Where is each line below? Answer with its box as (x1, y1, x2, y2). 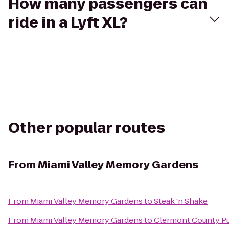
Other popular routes (8, 118, 165, 138)
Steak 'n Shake (154, 196, 208, 207)
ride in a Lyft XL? (8, 13, 128, 33)
